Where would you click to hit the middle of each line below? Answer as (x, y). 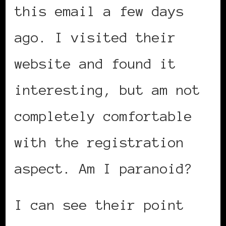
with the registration (99, 143)
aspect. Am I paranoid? (103, 169)
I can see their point (99, 205)
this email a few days (99, 11)
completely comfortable (103, 116)
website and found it (95, 64)
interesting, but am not (107, 90)
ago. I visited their (95, 38)
